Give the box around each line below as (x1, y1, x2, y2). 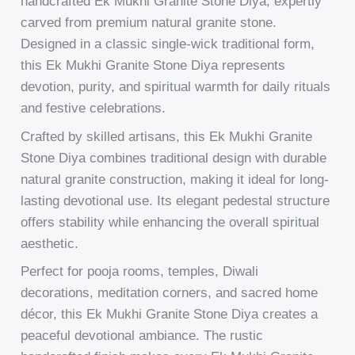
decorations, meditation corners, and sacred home (21, 285, 319, 301)
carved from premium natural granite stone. (21, 15, 277, 31)
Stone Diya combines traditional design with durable (21, 150, 327, 166)
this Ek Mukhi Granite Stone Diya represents (21, 58, 286, 74)
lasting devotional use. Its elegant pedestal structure (21, 193, 330, 208)
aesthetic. (21, 235, 79, 251)
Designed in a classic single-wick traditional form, (21, 36, 315, 52)
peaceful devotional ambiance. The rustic (21, 328, 264, 344)
